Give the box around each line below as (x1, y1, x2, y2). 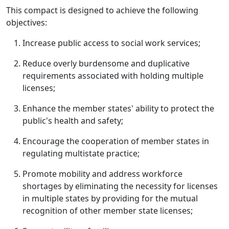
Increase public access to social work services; (22, 37, 200, 49)
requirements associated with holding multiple (22, 70, 203, 81)
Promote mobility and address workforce (22, 168, 182, 179)
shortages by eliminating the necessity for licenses (22, 180, 218, 192)
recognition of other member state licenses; (22, 205, 193, 216)
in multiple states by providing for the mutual (22, 193, 198, 204)
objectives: (6, 17, 47, 28)
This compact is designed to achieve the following (6, 5, 198, 16)
